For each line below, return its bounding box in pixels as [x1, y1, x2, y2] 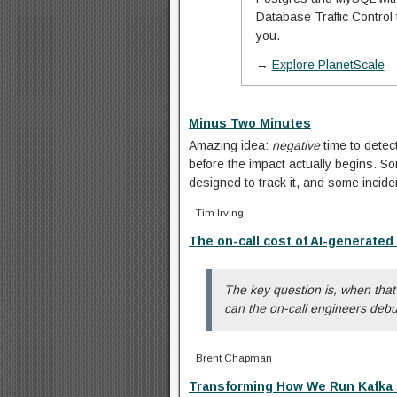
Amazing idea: [189, 137, 272, 152]
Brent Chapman [196, 351, 272, 363]
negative [272, 137, 320, 152]
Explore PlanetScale [271, 57, 385, 72]
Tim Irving [196, 206, 244, 218]
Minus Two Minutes [189, 115, 311, 130]
